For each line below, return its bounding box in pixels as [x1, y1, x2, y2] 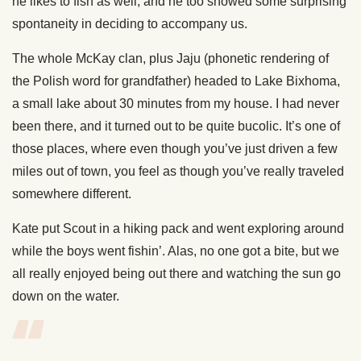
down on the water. [12, 288, 119, 303]
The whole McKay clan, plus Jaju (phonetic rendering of [12, 51, 329, 65]
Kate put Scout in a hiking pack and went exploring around [12, 221, 344, 235]
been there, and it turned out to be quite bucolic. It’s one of [12, 118, 340, 133]
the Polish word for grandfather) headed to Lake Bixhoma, [12, 73, 340, 88]
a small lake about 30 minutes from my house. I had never [12, 96, 339, 110]
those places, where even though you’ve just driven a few [12, 141, 338, 156]
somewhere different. [12, 186, 131, 201]
